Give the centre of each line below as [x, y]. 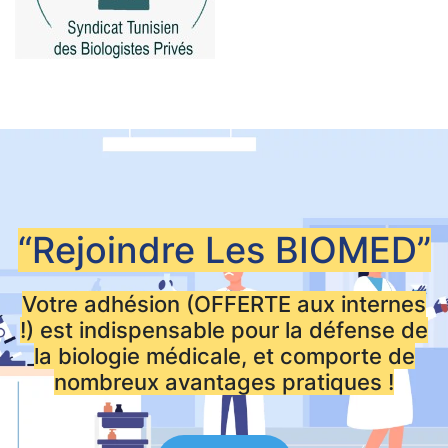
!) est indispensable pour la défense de [224, 329]
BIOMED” [352, 249]
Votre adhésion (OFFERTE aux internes [224, 303]
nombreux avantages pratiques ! [224, 381]
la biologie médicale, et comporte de [224, 355]
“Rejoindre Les [146, 249]
